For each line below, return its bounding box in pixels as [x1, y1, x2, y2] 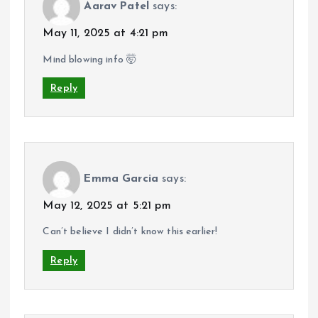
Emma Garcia [84, 172, 158, 185]
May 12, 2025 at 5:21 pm [43, 200, 171, 212]
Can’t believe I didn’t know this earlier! [43, 226, 218, 238]
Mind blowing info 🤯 [43, 54, 137, 65]
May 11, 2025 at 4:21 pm [43, 28, 168, 40]
